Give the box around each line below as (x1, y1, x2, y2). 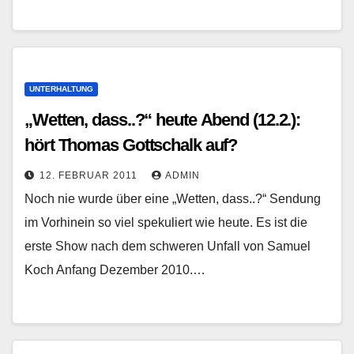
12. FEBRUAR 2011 (40, 170, 141, 181)
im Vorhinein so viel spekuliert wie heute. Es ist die (24, 216, 307, 229)
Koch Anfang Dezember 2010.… (24, 263, 205, 277)
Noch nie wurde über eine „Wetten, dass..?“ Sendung (24, 192, 321, 205)
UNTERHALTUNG (29, 85, 93, 93)
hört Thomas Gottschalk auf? (24, 135, 238, 155)
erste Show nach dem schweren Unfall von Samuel (24, 239, 311, 253)
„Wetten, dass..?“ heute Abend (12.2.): (24, 110, 301, 130)
